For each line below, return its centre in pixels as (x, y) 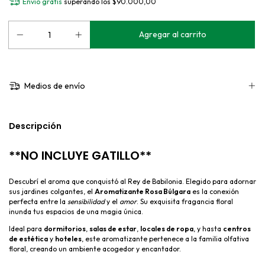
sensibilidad (86, 201)
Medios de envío (54, 86)
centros (237, 228)
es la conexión (215, 191)
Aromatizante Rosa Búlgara (143, 191)
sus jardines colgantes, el (52, 191)
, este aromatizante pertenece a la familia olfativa (165, 238)
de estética (28, 238)
